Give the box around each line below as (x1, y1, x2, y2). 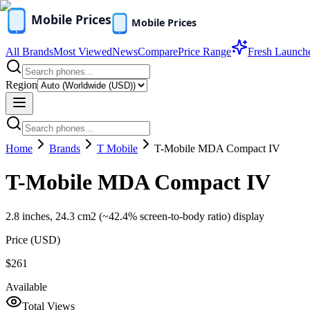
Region (6, 79, 37, 91)
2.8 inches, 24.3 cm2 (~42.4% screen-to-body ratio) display (6, 210, 264, 222)
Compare (138, 46, 178, 57)
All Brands (6, 46, 53, 57)
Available (6, 280, 47, 293)
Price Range (178, 46, 231, 57)
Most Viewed (53, 46, 112, 57)
